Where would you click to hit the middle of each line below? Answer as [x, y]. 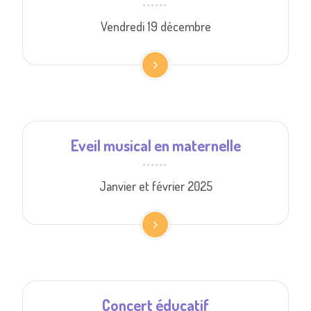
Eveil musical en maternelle [155, 145]
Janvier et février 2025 [155, 186]
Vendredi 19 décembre [155, 26]
